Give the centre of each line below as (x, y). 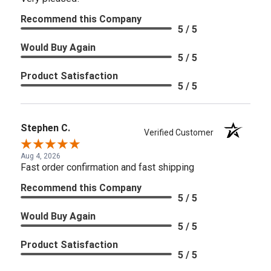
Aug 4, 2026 (41, 156)
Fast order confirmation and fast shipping (107, 167)
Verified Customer (182, 132)
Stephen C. (45, 128)
